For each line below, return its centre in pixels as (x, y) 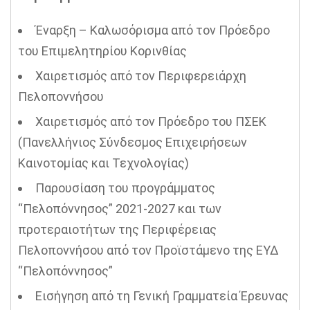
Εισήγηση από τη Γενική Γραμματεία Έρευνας (162, 296)
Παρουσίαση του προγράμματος (125, 188)
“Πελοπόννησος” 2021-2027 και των (120, 209)
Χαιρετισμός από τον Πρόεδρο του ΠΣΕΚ (151, 121)
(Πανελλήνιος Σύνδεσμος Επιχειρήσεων (133, 142)
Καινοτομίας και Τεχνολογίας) (103, 163)
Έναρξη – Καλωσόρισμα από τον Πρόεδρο (153, 30)
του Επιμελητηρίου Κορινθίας (102, 51)
